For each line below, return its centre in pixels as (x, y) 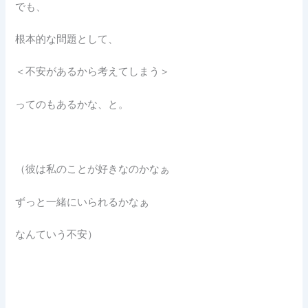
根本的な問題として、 (67, 40)
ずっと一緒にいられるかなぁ (82, 202)
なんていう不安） (57, 235)
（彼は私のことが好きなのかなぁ (93, 169)
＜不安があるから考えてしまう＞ (93, 72)
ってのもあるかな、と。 (72, 104)
